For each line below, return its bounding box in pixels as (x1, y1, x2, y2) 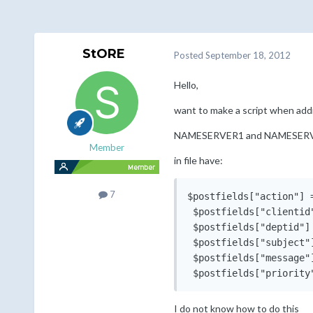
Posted (173, 49, 205, 61)
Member (89, 142, 124, 154)
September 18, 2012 (205, 49, 291, 61)
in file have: (173, 154, 223, 167)
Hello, (173, 79, 198, 92)
